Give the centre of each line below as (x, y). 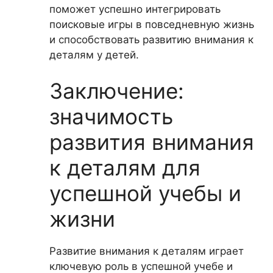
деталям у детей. (94, 55)
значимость (111, 116)
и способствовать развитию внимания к (151, 39)
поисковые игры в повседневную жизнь (152, 24)
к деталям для (125, 168)
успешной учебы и (145, 193)
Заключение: (117, 91)
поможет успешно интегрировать (135, 9)
